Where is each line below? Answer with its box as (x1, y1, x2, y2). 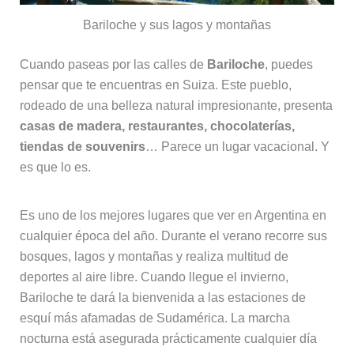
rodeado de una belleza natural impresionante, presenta (19, 98, 333, 112)
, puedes (264, 57, 313, 71)
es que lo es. (19, 160, 91, 174)
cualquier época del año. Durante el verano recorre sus (19, 228, 327, 243)
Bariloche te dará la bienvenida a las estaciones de (19, 290, 306, 304)
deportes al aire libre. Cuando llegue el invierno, (19, 269, 288, 284)
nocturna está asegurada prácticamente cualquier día (19, 331, 317, 345)
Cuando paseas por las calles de (19, 57, 207, 71)
